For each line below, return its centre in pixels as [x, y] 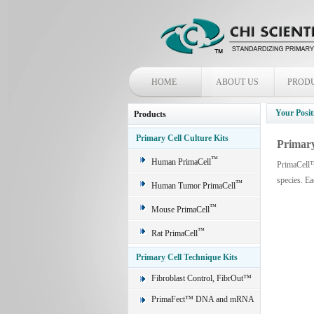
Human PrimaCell [181, 162]
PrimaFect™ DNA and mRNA [203, 299]
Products [150, 114]
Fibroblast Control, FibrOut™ [202, 278]
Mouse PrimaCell [180, 210]
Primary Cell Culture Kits [182, 138]
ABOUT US [237, 82]
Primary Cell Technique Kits [187, 257]
